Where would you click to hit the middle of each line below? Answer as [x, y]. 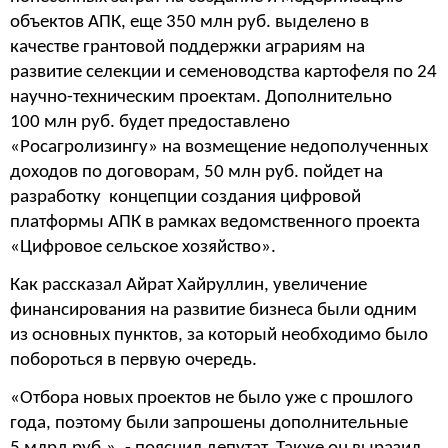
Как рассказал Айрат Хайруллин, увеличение [188, 285]
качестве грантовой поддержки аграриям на [187, 47]
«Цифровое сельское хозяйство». [143, 247]
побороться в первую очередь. [133, 360]
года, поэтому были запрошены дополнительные [209, 424]
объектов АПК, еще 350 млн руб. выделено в [189, 22]
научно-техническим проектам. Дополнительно [201, 97]
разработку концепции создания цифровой [185, 197]
